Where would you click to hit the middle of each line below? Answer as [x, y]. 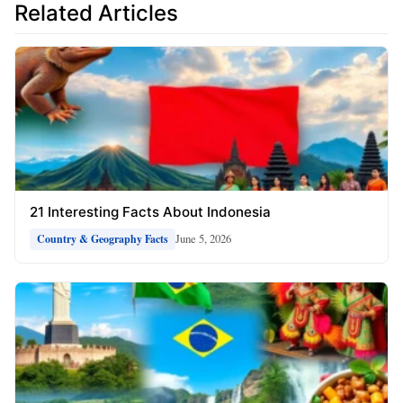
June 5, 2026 [203, 239]
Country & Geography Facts [103, 238]
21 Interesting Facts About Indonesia [150, 211]
